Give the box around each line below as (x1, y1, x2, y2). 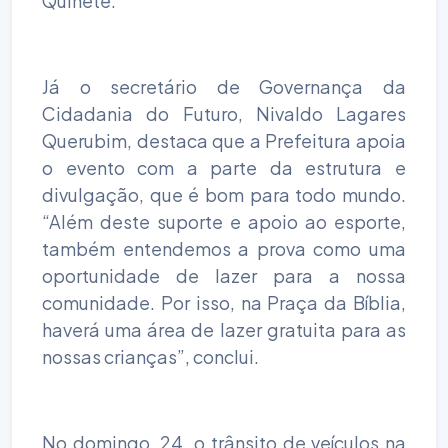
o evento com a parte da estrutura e (42, 155, 406, 179)
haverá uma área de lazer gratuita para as (42, 317, 406, 341)
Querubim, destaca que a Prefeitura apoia (42, 128, 406, 152)
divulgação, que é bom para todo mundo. (42, 182, 406, 206)
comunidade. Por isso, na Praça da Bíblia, (42, 290, 406, 314)
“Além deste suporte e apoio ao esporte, (42, 209, 406, 233)
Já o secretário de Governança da (42, 74, 406, 98)
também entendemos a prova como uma (42, 236, 406, 260)
